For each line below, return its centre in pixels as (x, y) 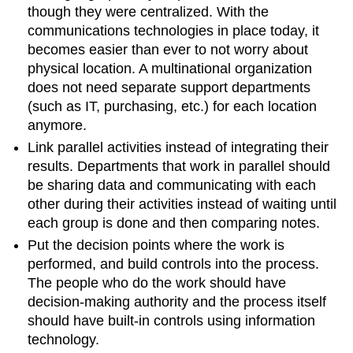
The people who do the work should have (157, 283)
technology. (64, 340)
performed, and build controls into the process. (174, 264)
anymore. (58, 125)
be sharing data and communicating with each (172, 185)
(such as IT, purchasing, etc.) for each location (173, 106)
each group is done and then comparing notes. (174, 223)
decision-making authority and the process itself (177, 302)
